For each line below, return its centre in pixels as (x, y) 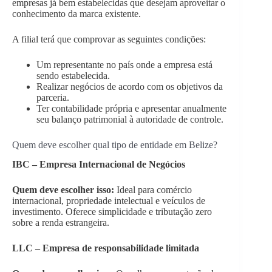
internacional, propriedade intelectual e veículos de (109, 201)
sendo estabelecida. (73, 75)
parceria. (53, 97)
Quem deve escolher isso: (63, 190)
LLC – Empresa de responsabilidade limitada (106, 248)
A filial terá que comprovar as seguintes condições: (109, 39)
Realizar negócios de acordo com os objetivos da (130, 86)
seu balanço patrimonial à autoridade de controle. (130, 119)
